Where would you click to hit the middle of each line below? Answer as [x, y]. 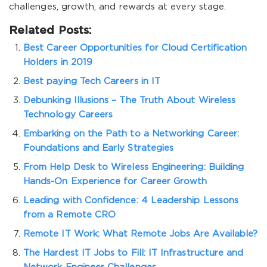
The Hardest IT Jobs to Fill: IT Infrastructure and [133, 253]
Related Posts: [50, 31]
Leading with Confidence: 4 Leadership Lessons [131, 201]
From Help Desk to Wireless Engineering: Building [134, 167]
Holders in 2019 [58, 62]
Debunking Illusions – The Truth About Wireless [130, 100]
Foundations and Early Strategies [99, 148]
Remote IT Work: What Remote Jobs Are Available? [141, 234]
